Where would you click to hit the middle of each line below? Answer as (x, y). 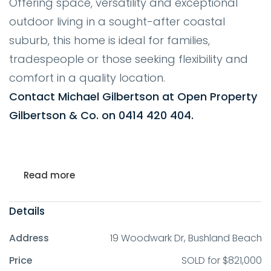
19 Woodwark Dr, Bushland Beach (186, 238)
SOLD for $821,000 (222, 260)
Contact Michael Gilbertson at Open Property (133, 96)
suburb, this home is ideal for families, (109, 40)
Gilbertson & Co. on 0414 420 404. (101, 115)
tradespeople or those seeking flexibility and (129, 59)
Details (27, 211)
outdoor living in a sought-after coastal (117, 21)
